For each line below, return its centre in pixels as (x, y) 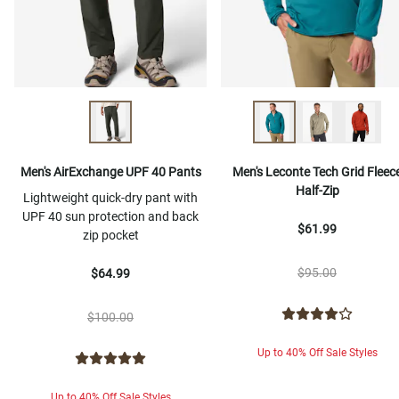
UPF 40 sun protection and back (110, 217)
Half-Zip (317, 191)
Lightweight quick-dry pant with (110, 198)
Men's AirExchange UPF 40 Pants (110, 172)
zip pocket (110, 236)
